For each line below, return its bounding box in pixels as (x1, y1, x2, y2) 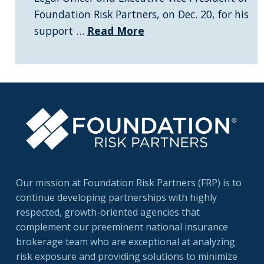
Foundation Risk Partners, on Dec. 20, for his (34, 7, 249, 22)
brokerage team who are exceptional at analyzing (15, 235, 235, 249)
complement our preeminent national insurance (15, 220, 228, 234)
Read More (87, 24, 144, 38)
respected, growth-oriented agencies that (15, 206, 200, 219)
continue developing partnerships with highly (15, 191, 217, 204)
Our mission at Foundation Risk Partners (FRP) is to (15, 176, 242, 190)
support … (34, 24, 87, 38)
